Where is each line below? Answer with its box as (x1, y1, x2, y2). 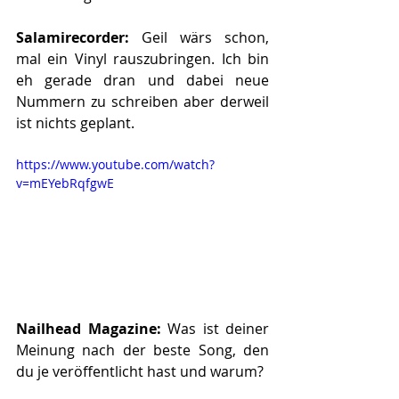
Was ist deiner (167, 319, 269, 339)
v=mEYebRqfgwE (16, 174, 114, 191)
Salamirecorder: (16, 27, 142, 47)
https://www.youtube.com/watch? (16, 155, 215, 173)
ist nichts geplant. (16, 112, 134, 133)
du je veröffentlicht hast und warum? (16, 362, 264, 382)
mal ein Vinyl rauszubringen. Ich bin (16, 48, 269, 69)
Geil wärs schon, (142, 27, 269, 47)
